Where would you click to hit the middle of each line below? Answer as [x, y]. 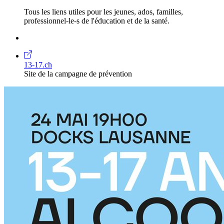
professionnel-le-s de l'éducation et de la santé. [97, 20]
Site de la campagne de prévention [78, 73]
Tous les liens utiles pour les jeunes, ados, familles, [103, 11]
